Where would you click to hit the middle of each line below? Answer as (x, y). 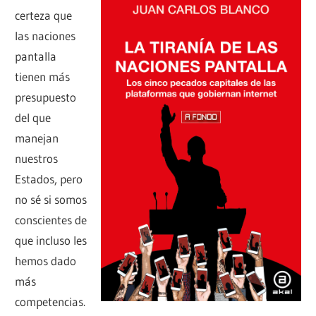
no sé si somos (51, 200)
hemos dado (46, 261)
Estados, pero (49, 179)
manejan (37, 138)
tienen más (43, 77)
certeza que (44, 16)
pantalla (36, 56)
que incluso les (51, 241)
